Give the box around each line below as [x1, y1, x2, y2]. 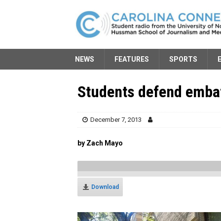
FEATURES [114, 55, 149, 63]
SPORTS [169, 55, 197, 63]
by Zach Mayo [77, 139, 123, 147]
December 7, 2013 [90, 115, 142, 123]
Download [91, 183, 119, 190]
